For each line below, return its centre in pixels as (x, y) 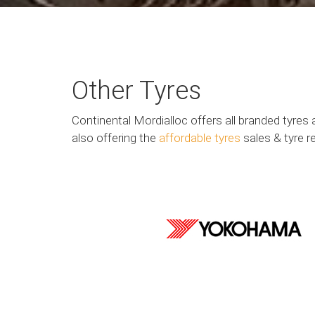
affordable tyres (200, 138)
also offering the (115, 138)
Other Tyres (136, 91)
